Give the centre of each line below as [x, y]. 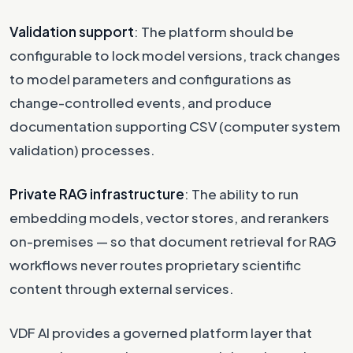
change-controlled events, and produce [141, 102]
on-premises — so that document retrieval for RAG [173, 241]
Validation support [72, 31]
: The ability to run [242, 193]
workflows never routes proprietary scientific [155, 264]
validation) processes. [82, 149]
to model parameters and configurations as [150, 78]
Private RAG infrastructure [97, 193]
